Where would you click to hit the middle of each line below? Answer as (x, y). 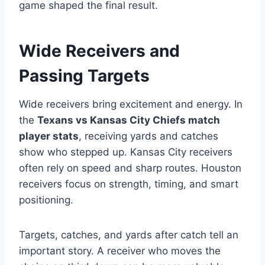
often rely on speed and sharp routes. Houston (130, 168)
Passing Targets (84, 76)
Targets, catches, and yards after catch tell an (129, 235)
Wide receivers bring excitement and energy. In (131, 104)
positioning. (46, 200)
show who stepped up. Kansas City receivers (126, 152)
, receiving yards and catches (148, 136)
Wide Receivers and (99, 51)
